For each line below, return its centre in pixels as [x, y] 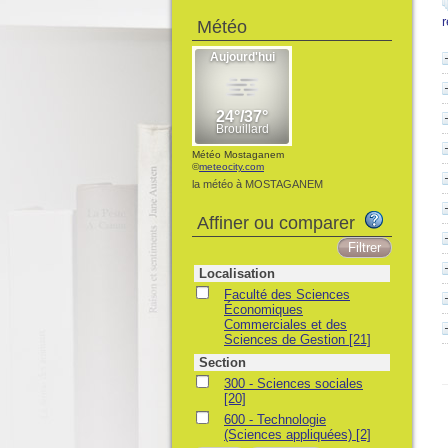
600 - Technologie [275, 419]
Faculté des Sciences [287, 294]
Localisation [237, 273]
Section [222, 362]
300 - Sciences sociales [293, 383]
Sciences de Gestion [286, 339]
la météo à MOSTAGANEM [257, 184]
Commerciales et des [285, 324]
